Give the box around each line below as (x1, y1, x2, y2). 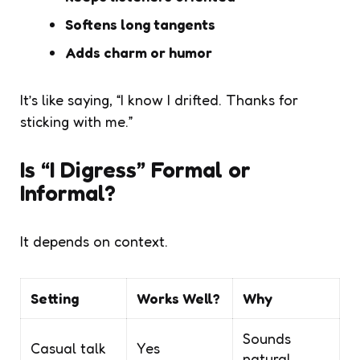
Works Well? (137, 288, 220, 307)
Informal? (20, 178, 116, 207)
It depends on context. (20, 231, 168, 250)
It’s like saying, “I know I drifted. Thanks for (20, 90, 298, 108)
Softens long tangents (65, 14, 215, 33)
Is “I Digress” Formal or (20, 155, 251, 183)
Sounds (243, 329, 291, 347)
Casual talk (31, 338, 106, 357)
